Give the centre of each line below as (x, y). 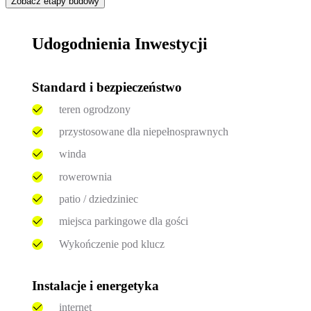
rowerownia (85, 176)
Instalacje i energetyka (96, 285)
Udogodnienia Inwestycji (120, 43)
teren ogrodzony (94, 109)
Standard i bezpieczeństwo (107, 87)
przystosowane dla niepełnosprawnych (143, 131)
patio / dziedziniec (98, 199)
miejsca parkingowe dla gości (123, 221)
